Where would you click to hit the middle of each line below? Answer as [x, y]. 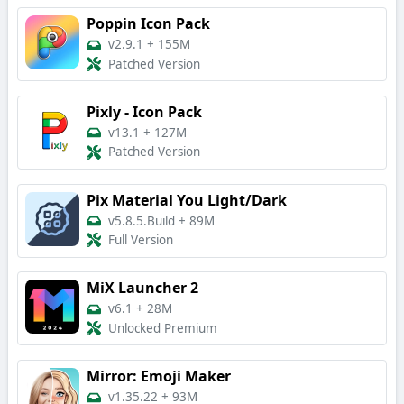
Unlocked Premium [163, 329]
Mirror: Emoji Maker [159, 376]
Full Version [141, 240]
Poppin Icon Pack [148, 24]
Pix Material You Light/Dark [187, 200]
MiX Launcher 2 [142, 288]
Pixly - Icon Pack [144, 111]
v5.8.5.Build [142, 221]
